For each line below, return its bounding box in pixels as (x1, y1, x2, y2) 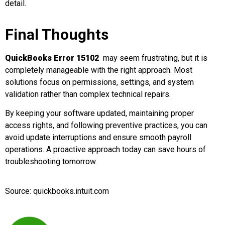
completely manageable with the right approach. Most (5, 65, 192, 75)
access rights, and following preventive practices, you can (5, 121, 207, 131)
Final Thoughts (5, 25, 108, 43)
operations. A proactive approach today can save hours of (5, 145, 206, 155)
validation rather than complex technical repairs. (5, 89, 171, 99)
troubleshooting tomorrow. (5, 157, 97, 167)
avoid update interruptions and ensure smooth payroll (5, 133, 191, 143)
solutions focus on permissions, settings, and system (5, 77, 194, 87)
